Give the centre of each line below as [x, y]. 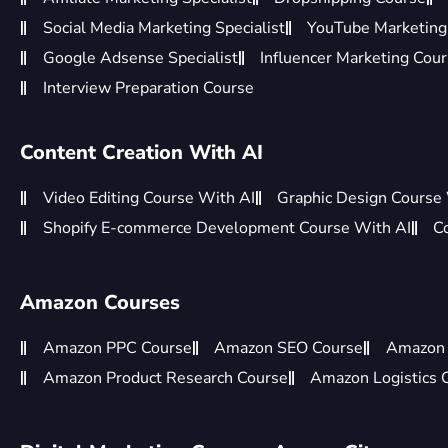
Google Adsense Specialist [140, 58]
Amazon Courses [100, 302]
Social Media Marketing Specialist [163, 28]
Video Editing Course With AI [148, 198]
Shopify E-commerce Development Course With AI [226, 228]
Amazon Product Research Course [165, 378]
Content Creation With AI [141, 152]
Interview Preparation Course [148, 88]
